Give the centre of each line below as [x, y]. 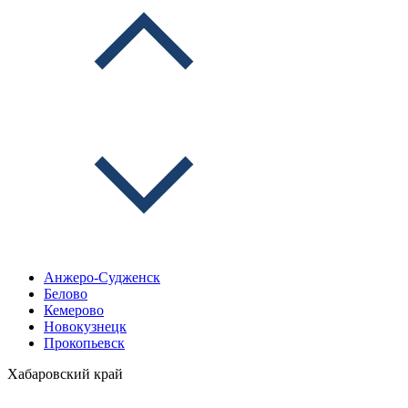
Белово [66, 294]
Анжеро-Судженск [102, 277]
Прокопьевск [84, 343]
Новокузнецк [85, 326]
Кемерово [74, 310]
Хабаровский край [65, 374]
